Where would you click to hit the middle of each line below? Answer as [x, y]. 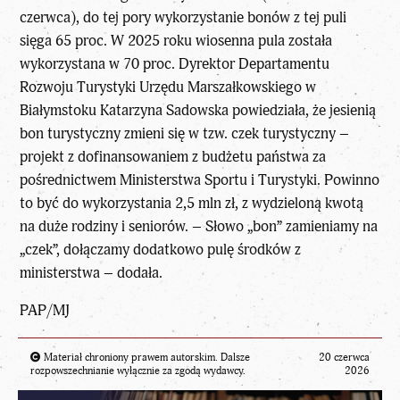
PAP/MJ [45, 311]
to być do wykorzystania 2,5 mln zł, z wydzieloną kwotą [192, 203]
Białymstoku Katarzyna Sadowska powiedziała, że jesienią [198, 110]
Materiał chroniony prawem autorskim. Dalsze [146, 358]
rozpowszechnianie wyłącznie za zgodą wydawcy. [138, 371]
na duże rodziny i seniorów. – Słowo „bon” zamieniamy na [199, 226]
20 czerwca [344, 358]
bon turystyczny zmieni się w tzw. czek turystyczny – [185, 133]
